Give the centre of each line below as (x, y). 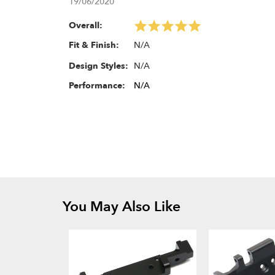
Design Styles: (99, 66)
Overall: (86, 26)
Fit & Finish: (94, 45)
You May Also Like (122, 206)
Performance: (97, 85)
